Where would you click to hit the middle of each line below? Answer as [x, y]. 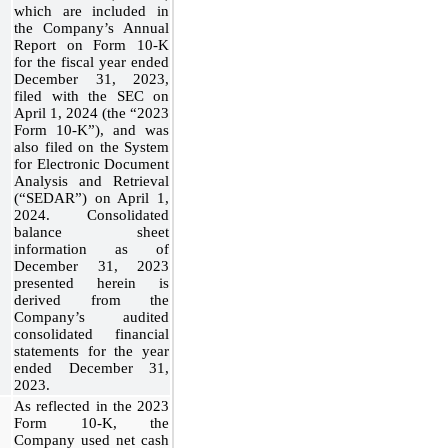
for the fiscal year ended [91, 61]
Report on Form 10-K [91, 44]
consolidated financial [91, 333]
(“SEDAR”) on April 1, [91, 197]
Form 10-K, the [91, 422]
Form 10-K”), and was [91, 129]
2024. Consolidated [91, 214]
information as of [91, 248]
